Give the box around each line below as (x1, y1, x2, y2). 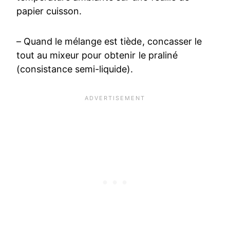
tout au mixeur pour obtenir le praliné (16, 49, 178, 61)
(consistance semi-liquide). (16, 63, 133, 74)
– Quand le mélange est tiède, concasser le (16, 35, 202, 47)
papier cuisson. (16, 5, 82, 16)
